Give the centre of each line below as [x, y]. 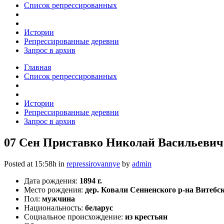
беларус [99, 207]
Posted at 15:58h [30, 163]
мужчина [58, 198]
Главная [37, 67]
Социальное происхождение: [74, 216]
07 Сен [22, 142]
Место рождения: [54, 189]
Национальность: [54, 207]
